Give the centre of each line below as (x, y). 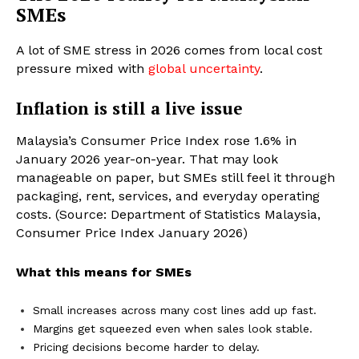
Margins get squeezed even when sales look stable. (173, 329)
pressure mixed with (82, 69)
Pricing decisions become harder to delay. (146, 347)
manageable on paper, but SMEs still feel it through (175, 178)
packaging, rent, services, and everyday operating (168, 196)
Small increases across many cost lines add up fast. (175, 311)
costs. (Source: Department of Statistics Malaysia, (168, 215)
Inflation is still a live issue (129, 109)
